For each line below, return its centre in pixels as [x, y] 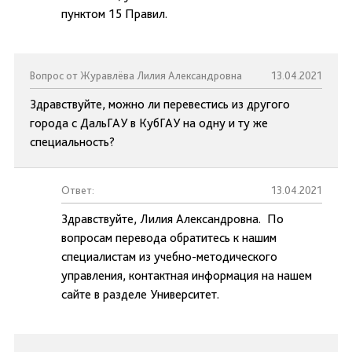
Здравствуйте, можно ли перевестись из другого [160, 104]
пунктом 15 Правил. [114, 14]
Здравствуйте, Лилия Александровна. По [172, 219]
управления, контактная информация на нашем [187, 275]
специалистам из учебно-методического [169, 257]
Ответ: [78, 190]
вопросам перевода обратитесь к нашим [169, 238]
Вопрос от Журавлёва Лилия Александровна [136, 75]
